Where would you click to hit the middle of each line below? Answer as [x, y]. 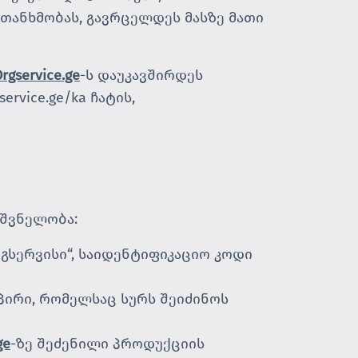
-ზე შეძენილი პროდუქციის [107, 344]
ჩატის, [111, 97]
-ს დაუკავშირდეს [141, 75]
